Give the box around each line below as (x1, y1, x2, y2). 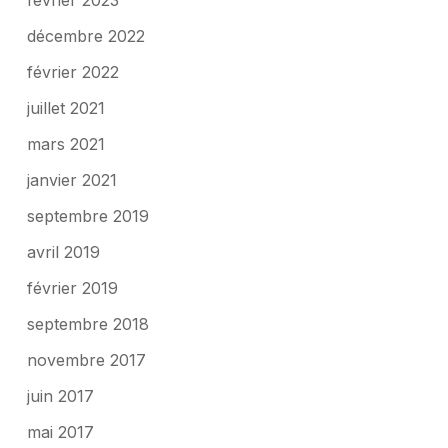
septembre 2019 (26, 206, 149, 227)
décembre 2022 (26, 26, 145, 47)
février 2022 (26, 62, 119, 83)
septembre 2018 (26, 314, 149, 335)
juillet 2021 (26, 98, 105, 119)
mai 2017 (26, 422, 94, 443)
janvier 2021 (26, 170, 117, 191)
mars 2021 (26, 134, 105, 155)
